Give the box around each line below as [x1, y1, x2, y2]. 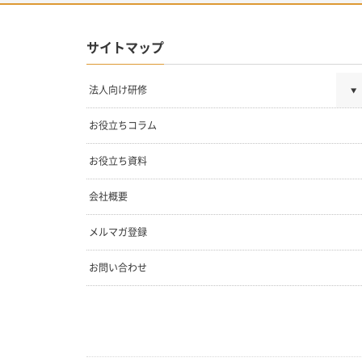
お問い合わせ [89, 260, 147, 276]
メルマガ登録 [89, 225, 147, 240]
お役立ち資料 [89, 154, 147, 169]
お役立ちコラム [89, 118, 157, 133]
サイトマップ [86, 37, 164, 57]
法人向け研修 [89, 82, 147, 98]
